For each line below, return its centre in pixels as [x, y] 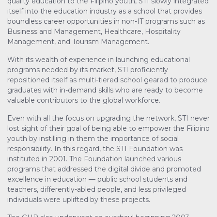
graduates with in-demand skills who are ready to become [105, 90]
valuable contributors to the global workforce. [84, 101]
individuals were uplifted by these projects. [79, 200]
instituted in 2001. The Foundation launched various [94, 159]
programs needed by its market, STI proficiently [88, 70]
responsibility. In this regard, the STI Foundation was [95, 149]
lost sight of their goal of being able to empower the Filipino [108, 129]
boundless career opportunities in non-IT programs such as [106, 22]
